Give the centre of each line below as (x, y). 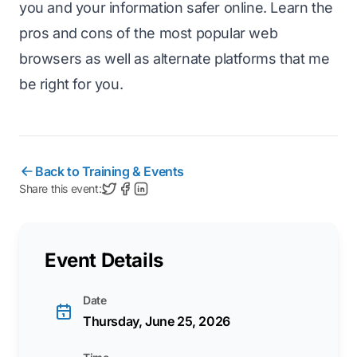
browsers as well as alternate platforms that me (175, 59)
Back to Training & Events (110, 172)
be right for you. (71, 84)
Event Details (104, 261)
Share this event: (61, 189)
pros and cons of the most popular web (149, 33)
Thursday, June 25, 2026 (157, 322)
